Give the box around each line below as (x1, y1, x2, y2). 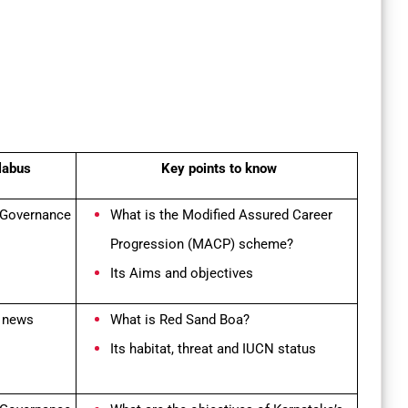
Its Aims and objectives (110, 265, 253, 282)
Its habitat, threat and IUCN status (110, 341, 316, 358)
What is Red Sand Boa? (110, 311, 250, 329)
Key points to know (160, 160, 277, 178)
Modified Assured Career (182, 207, 332, 224)
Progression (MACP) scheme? (110, 236, 293, 253)
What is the (110, 207, 182, 224)
